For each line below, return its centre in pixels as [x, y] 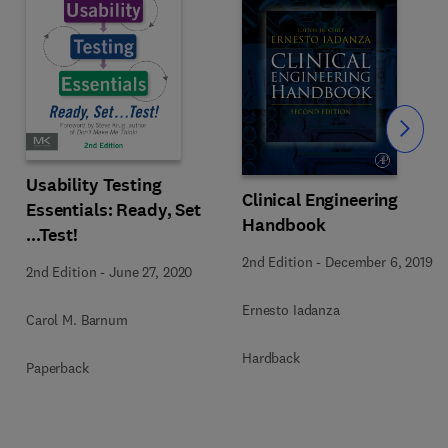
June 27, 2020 [151, 271]
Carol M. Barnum [77, 319]
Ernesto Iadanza [291, 310]
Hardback [271, 358]
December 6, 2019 [379, 262]
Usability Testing [94, 184]
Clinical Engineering [320, 200]
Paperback [57, 367]
